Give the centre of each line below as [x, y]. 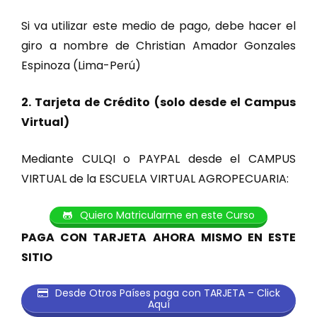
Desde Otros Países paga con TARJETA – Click [166, 293]
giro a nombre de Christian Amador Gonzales [158, 45]
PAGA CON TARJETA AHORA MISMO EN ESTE [158, 238]
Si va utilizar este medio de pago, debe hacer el [158, 25]
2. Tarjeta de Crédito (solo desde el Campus [158, 102]
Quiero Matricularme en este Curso [166, 215]
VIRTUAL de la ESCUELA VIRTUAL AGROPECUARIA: [155, 178]
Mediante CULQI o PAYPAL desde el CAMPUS [158, 158]
